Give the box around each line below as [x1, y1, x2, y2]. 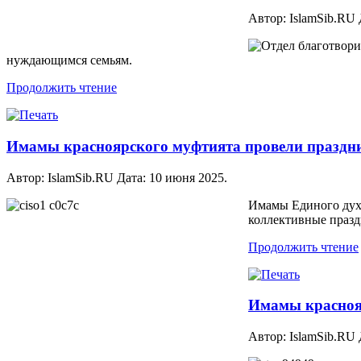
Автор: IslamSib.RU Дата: [6, 170, 149, 185]
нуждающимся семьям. [6, 53, 132, 68]
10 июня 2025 [149, 170, 224, 185]
